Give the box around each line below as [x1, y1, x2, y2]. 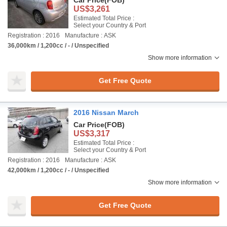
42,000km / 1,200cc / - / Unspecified [8, 167, 109, 174]
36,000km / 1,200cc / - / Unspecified [8, 42, 109, 49]
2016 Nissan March [73, 108, 139, 117]
